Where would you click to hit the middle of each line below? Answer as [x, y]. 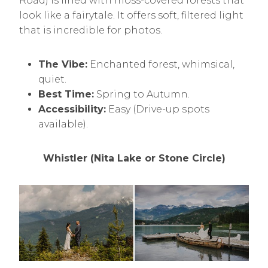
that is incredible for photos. [91, 30]
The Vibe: [63, 64]
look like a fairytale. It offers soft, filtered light [131, 15]
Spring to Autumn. [142, 94]
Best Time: [66, 94]
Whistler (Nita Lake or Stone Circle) [134, 158]
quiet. [52, 79]
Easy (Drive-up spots [158, 109]
